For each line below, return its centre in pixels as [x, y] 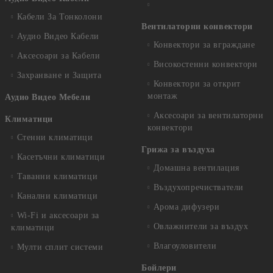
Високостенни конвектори [205, 64]
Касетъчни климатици [61, 157]
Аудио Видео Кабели [58, 36]
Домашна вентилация [196, 168]
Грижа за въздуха [178, 150]
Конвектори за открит [197, 84]
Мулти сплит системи [60, 247]
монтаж [163, 96]
